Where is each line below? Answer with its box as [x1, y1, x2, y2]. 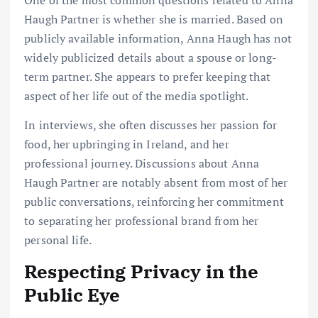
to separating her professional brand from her [24, 213, 259, 229]
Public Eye [24, 283, 121, 307]
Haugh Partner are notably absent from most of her [24, 175, 287, 191]
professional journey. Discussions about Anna [24, 155, 260, 172]
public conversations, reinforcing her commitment [24, 194, 284, 210]
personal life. [24, 232, 92, 248]
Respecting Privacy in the [24, 259, 259, 284]
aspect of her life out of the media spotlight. [24, 88, 249, 104]
